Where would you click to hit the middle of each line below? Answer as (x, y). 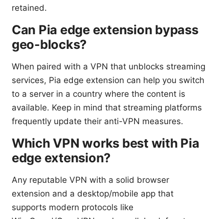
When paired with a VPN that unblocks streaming (109, 66)
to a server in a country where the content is (99, 94)
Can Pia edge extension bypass (105, 29)
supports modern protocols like (73, 207)
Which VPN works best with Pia (106, 143)
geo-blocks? (49, 44)
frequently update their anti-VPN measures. (98, 121)
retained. (29, 8)
